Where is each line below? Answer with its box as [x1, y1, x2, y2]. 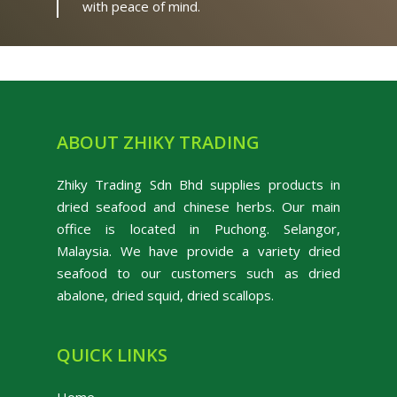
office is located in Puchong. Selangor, [57, 220, 340, 238]
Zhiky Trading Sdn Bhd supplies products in [57, 175, 340, 194]
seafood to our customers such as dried [57, 264, 340, 283]
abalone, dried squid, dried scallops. [57, 286, 274, 305]
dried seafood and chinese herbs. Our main [57, 198, 340, 216]
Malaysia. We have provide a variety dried [57, 242, 340, 261]
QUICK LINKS [57, 343, 167, 368]
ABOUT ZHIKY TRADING [57, 130, 260, 155]
